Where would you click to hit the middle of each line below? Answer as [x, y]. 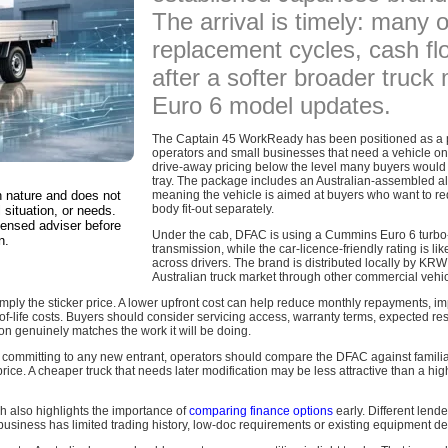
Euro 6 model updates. [271, 105]
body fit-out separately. [213, 208]
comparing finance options [261, 410]
